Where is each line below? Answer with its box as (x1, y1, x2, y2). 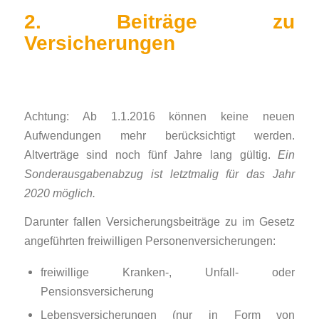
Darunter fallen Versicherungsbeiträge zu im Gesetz (23, 215, 296, 229)
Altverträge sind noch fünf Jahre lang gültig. (23, 147, 278, 161)
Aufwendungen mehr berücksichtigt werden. (23, 128, 296, 142)
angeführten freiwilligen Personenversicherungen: (23, 234, 276, 248)
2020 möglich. (23, 186, 95, 199)
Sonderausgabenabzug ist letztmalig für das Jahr (23, 167, 296, 180)
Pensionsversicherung (40, 285, 154, 298)
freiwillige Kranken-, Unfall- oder (40, 266, 296, 279)
